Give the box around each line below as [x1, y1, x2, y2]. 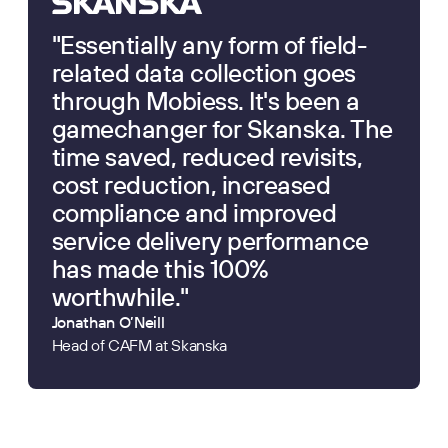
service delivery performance [51, 224, 369, 256]
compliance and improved [51, 196, 337, 228]
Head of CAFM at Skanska [51, 334, 228, 355]
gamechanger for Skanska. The [51, 112, 393, 144]
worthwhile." [51, 280, 189, 312]
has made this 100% [51, 252, 269, 284]
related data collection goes [51, 56, 356, 88]
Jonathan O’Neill [51, 311, 165, 332]
